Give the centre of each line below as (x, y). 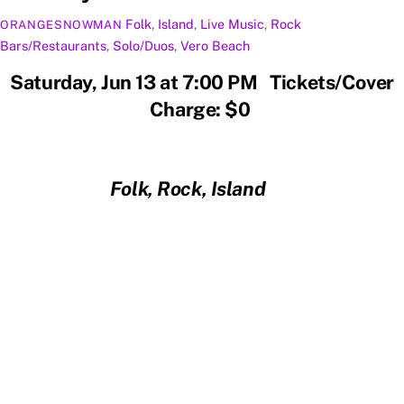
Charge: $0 (202, 110)
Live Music (233, 23)
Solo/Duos (143, 45)
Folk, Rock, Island (197, 188)
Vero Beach (215, 45)
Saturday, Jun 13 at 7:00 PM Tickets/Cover (202, 83)
